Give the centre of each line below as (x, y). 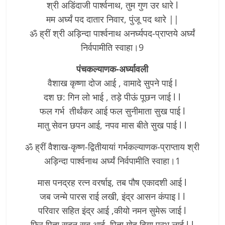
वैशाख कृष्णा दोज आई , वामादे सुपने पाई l (112, 83)
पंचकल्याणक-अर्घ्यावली (113, 69)
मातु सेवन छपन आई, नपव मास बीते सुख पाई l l (113, 125)
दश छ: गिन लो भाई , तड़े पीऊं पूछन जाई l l (113, 97)
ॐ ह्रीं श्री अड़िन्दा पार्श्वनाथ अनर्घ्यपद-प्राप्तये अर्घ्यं (113, 33)
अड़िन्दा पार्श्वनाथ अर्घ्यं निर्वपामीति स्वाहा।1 (113, 160)
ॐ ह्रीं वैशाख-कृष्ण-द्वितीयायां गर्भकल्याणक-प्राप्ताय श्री (113, 146)
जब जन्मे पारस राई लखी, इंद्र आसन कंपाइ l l (112, 196)
